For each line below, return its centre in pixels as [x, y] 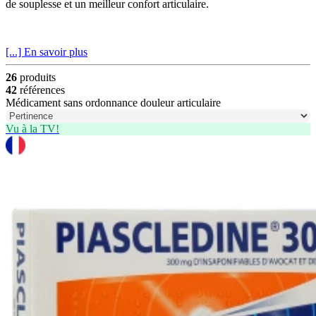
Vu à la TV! [32, 129]
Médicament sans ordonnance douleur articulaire [113, 103]
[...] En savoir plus [47, 52]
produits [36, 78]
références [41, 90]
